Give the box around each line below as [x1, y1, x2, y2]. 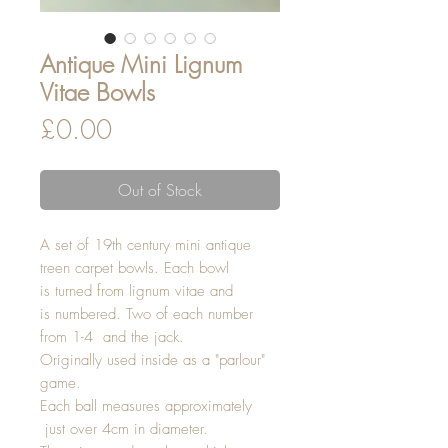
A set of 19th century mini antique [40, 235, 251, 255]
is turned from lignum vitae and [40, 281, 233, 301]
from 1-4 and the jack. [40, 327, 189, 347]
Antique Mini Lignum [40, 48, 242, 80]
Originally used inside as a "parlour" [40, 350, 265, 370]
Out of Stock [118, 179, 202, 201]
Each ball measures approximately [40, 396, 252, 416]
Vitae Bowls [40, 76, 155, 108]
